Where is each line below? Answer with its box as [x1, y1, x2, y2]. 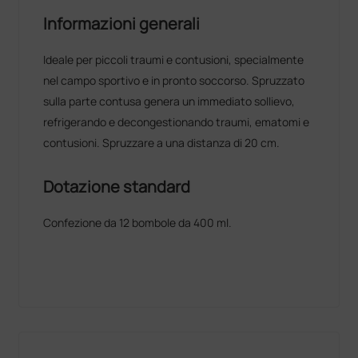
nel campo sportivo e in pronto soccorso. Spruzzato [43, 72, 305, 88]
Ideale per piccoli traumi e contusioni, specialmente [43, 51, 304, 67]
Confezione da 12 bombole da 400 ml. [43, 214, 233, 230]
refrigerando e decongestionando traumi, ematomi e [43, 113, 310, 129]
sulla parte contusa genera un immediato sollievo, [43, 93, 296, 109]
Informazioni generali [43, 12, 201, 34]
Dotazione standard [43, 175, 191, 197]
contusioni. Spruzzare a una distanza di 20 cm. [43, 134, 280, 150]
